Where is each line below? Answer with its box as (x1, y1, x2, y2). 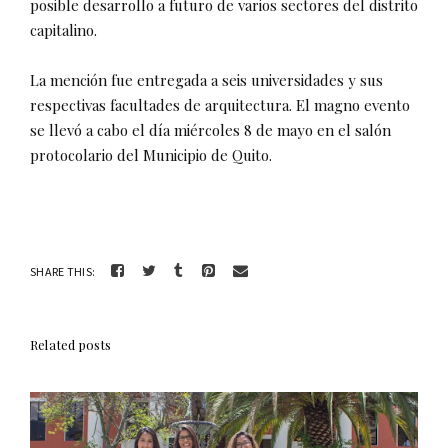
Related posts (30, 335, 112, 353)
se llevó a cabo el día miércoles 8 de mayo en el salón (30, 119, 391, 140)
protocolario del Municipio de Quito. (30, 144, 272, 165)
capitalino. (30, 19, 97, 40)
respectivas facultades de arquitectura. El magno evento (30, 94, 410, 115)
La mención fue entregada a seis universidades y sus (30, 69, 383, 90)
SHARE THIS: (30, 263, 96, 279)
